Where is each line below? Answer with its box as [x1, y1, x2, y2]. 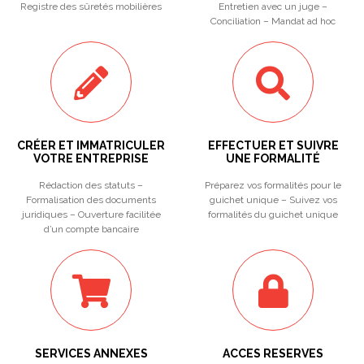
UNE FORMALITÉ [226, 152, 320, 165]
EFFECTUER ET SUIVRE [207, 139, 339, 152]
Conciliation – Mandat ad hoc [210, 15, 336, 27]
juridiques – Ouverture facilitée [21, 209, 161, 220]
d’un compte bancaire [43, 223, 139, 235]
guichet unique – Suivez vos [209, 194, 337, 206]
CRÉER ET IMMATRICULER [17, 139, 165, 152]
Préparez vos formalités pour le [205, 180, 341, 191]
